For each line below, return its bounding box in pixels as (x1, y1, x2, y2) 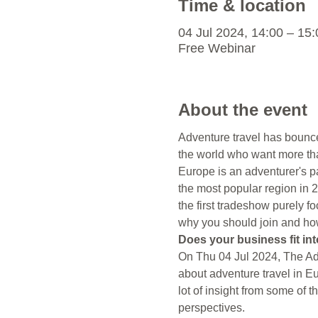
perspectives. (177, 302, 245, 314)
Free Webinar (177, 41, 256, 55)
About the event (177, 100, 307, 119)
